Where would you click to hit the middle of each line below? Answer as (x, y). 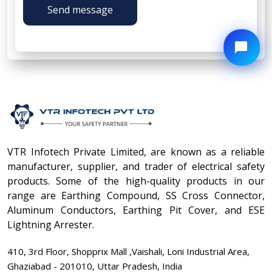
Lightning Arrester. (51, 224)
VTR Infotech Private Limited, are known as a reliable (136, 151)
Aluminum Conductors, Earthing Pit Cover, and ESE (136, 210)
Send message (80, 9)
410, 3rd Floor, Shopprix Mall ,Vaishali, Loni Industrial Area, (128, 251)
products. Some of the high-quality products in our (136, 181)
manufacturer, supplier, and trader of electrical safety (136, 166)
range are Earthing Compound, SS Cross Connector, (136, 195)
